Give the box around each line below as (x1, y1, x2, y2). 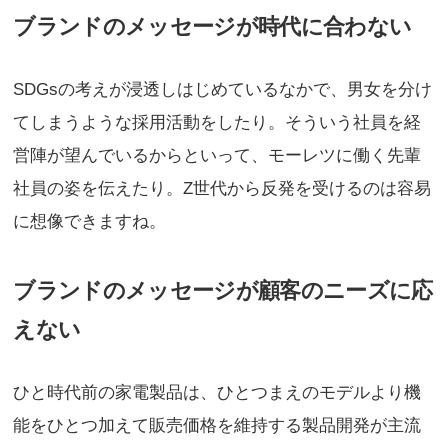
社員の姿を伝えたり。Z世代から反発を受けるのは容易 (13, 178, 432, 198)
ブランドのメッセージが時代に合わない (13, 13, 412, 39)
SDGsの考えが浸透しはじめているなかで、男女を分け (13, 79, 433, 99)
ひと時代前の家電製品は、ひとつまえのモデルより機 (13, 383, 422, 402)
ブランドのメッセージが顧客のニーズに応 (13, 278, 433, 304)
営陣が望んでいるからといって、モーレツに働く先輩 (13, 145, 422, 165)
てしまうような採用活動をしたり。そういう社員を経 (13, 112, 422, 132)
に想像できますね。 (13, 211, 167, 231)
